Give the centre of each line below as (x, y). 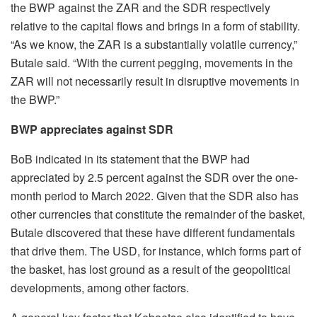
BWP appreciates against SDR (92, 129)
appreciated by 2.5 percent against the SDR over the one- (154, 178)
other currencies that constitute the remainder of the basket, (158, 214)
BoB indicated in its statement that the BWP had (130, 159)
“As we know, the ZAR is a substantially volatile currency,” (154, 45)
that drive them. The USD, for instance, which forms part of (156, 251)
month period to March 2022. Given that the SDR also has (155, 196)
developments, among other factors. (100, 288)
